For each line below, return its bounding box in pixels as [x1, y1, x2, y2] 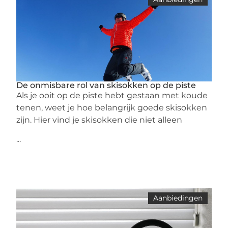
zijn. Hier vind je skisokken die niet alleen [16, 115, 183, 125]
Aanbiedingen [153, 193, 203, 203]
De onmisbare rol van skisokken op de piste [16, 80, 196, 90]
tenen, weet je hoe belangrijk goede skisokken [16, 103, 208, 112]
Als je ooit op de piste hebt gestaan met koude [16, 91, 208, 100]
